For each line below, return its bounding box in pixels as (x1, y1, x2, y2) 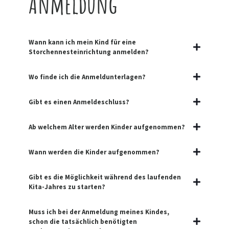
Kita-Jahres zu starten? (28, 182, 105, 191)
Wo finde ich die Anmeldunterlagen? (28, 72, 146, 81)
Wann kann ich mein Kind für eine (28, 37, 136, 47)
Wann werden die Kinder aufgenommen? (28, 147, 159, 156)
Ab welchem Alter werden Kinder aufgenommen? (28, 122, 185, 131)
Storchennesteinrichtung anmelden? (28, 47, 149, 56)
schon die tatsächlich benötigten (28, 217, 137, 226)
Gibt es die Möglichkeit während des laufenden (28, 172, 181, 181)
